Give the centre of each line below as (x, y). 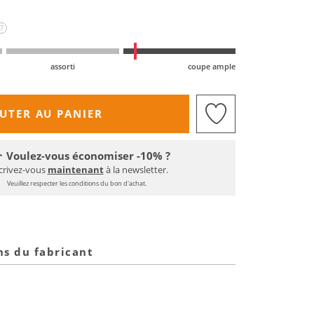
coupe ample (211, 67)
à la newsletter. (136, 169)
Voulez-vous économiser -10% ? (88, 155)
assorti (62, 67)
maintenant (75, 169)
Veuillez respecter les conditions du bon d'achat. (77, 183)
